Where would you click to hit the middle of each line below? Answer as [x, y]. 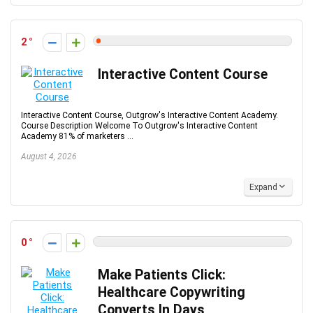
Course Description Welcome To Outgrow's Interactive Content [139, 126]
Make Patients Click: [162, 275]
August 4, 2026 [49, 156]
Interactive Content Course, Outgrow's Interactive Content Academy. [150, 115]
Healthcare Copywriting [172, 292]
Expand [263, 187]
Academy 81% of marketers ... [77, 136]
